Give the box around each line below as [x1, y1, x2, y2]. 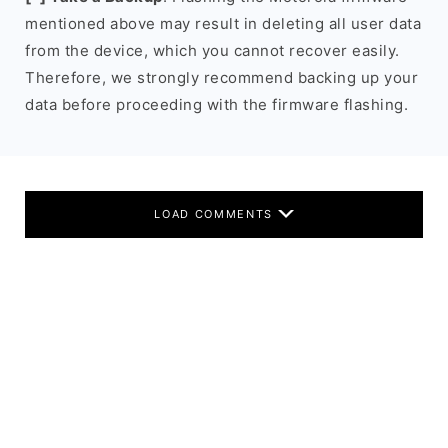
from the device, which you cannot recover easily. [25, 41, 400, 60]
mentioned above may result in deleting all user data [25, 14, 421, 33]
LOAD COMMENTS [154, 207, 278, 221]
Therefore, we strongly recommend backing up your [25, 68, 418, 87]
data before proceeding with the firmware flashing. [25, 95, 408, 114]
